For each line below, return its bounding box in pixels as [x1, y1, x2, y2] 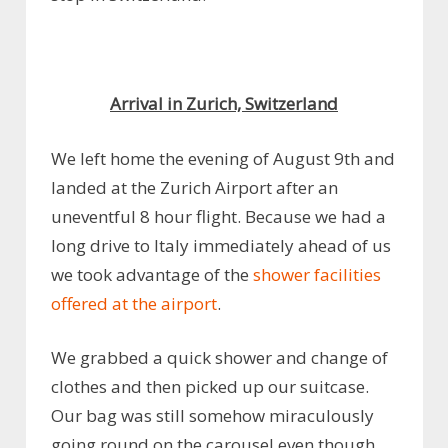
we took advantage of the [51, 262, 249, 286]
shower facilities [249, 262, 381, 286]
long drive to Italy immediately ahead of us [51, 233, 391, 257]
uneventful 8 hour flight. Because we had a [51, 204, 386, 228]
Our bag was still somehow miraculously [51, 404, 374, 428]
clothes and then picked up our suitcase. [51, 375, 369, 399]
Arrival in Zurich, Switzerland [110, 92, 338, 116]
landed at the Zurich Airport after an [51, 175, 338, 199]
